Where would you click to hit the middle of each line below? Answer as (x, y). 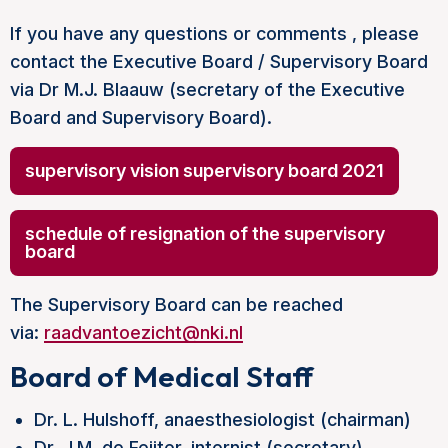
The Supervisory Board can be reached (176, 305)
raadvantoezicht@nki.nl (143, 333)
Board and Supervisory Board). (141, 118)
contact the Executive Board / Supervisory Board (219, 62)
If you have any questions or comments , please (214, 34)
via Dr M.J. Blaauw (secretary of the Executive (207, 90)
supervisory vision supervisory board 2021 (204, 171)
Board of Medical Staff (161, 377)
